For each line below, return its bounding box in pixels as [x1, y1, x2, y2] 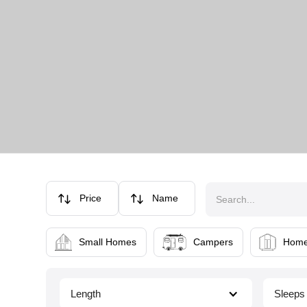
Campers [193, 236, 233, 247]
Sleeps [273, 287, 305, 299]
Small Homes [78, 236, 136, 247]
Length [71, 287, 101, 299]
